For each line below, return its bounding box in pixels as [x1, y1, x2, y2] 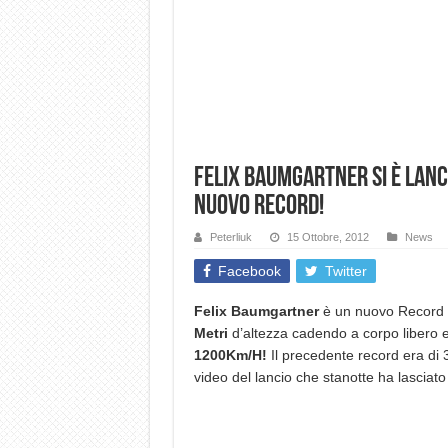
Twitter [324, 262, 367, 279]
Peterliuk [209, 230, 252, 243]
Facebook [217, 262, 281, 279]
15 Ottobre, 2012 [286, 230, 369, 243]
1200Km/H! [193, 346, 267, 363]
